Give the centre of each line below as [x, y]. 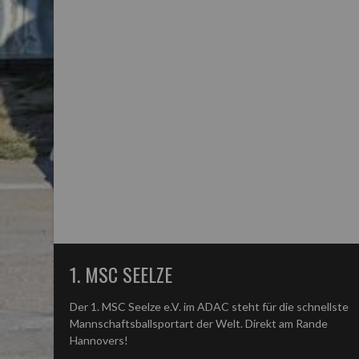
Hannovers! [99, 340]
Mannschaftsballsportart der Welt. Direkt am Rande [199, 323]
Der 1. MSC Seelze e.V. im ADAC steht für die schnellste [210, 307]
